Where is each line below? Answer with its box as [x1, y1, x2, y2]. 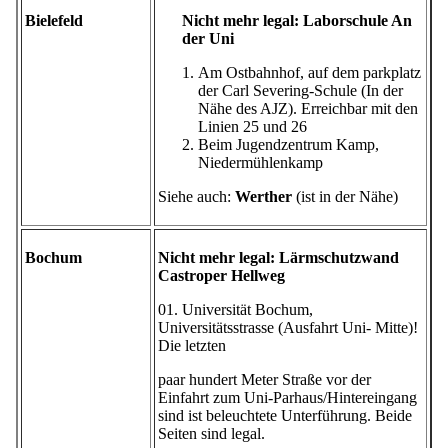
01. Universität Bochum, [158, 301, 313, 319]
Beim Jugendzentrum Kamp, [198, 136, 379, 154]
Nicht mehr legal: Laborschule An [182, 12, 412, 30]
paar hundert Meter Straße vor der [158, 371, 371, 389]
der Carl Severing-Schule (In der [198, 82, 403, 100]
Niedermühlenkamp [198, 154, 323, 172]
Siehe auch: [158, 188, 235, 206]
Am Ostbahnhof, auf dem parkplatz [198, 64, 421, 82]
